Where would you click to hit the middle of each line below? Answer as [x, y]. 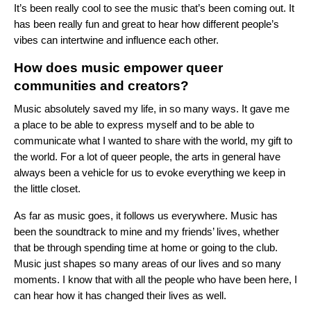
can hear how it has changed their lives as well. [121, 296]
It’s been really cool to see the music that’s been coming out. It [154, 8]
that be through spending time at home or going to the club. [146, 248]
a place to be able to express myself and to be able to [134, 125]
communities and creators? [103, 86]
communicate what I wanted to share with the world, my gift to [153, 141]
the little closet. [49, 189]
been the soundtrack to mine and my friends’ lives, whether [146, 232]
